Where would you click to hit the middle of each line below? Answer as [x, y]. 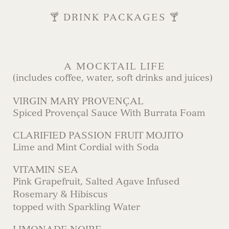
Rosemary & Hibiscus [60, 194]
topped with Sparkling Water [76, 207]
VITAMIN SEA [45, 170]
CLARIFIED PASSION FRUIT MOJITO [98, 135]
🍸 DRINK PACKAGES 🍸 [114, 17]
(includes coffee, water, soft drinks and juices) [113, 78]
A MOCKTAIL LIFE [114, 66]
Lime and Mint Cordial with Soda [86, 147]
